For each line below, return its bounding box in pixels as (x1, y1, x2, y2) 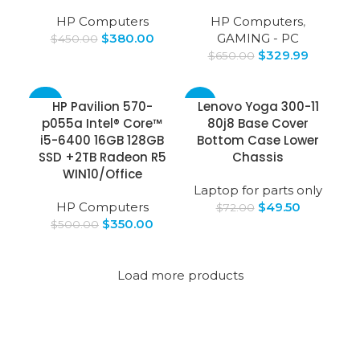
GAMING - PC (217, 31, 299, 47)
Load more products (117, 268, 243, 284)
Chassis (232, 149, 284, 166)
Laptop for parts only (194, 182, 322, 198)
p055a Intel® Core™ (42, 115, 162, 133)
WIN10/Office (62, 166, 142, 183)
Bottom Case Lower (197, 132, 319, 149)
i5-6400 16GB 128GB (40, 132, 164, 149)
